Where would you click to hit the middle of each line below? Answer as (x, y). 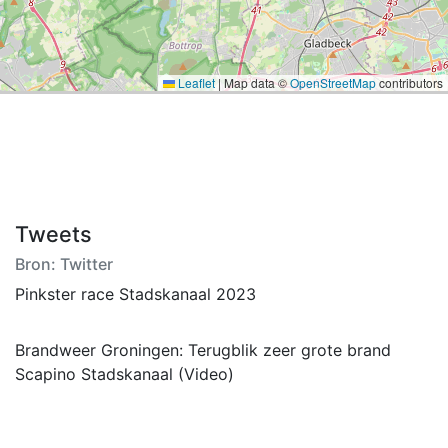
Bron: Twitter (64, 264)
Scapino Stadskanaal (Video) (124, 374)
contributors (409, 82)
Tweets (53, 234)
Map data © (255, 82)
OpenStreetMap (333, 82)
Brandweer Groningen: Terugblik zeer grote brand (203, 350)
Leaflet (195, 82)
